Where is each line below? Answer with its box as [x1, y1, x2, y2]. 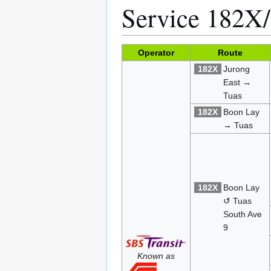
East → [223, 77, 252, 87]
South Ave [223, 209, 263, 219]
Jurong [223, 64, 250, 74]
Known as [137, 250, 175, 261]
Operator [138, 47, 174, 57]
